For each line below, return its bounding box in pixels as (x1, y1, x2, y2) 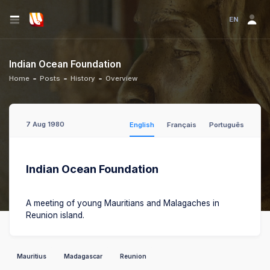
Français (167, 121, 196, 129)
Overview (105, 74, 137, 83)
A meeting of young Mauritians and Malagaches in (26, 198, 219, 208)
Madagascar (64, 252, 102, 260)
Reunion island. (26, 210, 84, 220)
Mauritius (17, 252, 46, 260)
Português (209, 121, 244, 129)
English (130, 121, 154, 129)
